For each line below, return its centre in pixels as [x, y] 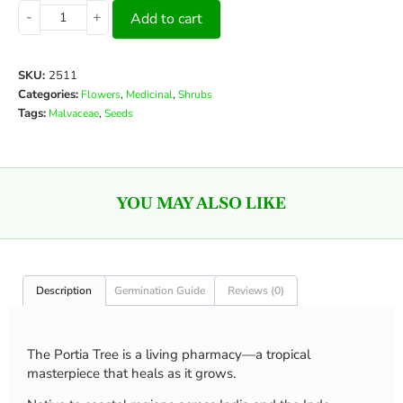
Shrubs [195, 95]
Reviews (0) [255, 290]
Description [64, 290]
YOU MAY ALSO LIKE [201, 203]
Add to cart [166, 19]
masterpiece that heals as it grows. [131, 373]
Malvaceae [74, 114]
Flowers [101, 95]
